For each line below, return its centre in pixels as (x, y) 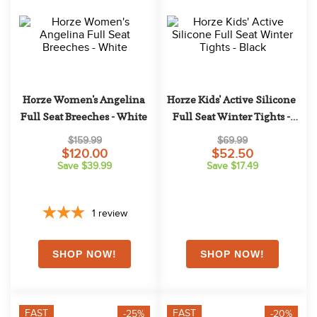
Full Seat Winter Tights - (231, 117)
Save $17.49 (232, 166)
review (113, 214)
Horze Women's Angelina (83, 100)
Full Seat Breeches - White (83, 117)
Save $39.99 (85, 166)
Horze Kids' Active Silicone (231, 100)
